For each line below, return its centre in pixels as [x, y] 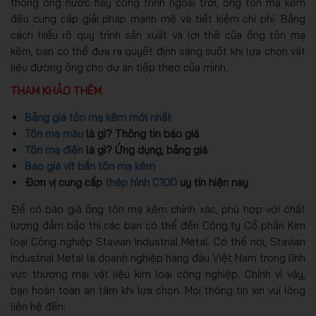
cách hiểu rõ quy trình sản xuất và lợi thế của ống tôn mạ [158, 35]
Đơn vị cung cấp [65, 182]
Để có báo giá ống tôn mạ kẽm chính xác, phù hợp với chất [158, 209]
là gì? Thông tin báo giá [141, 133]
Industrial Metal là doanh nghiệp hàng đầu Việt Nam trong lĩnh [158, 257]
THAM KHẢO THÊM [56, 90]
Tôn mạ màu [54, 133]
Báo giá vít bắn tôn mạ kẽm [90, 166]
